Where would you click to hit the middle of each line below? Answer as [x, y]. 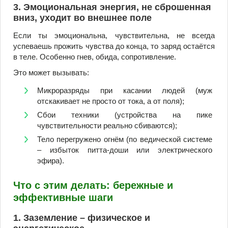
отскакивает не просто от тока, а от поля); [111, 101]
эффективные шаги [63, 197]
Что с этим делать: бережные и [93, 185]
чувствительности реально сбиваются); [107, 125]
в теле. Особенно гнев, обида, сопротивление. [95, 56]
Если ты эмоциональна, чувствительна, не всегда [114, 35]
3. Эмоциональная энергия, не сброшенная [112, 7]
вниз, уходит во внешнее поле [82, 18]
